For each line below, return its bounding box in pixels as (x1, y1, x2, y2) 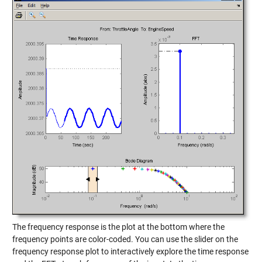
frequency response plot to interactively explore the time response (12, 246, 249, 256)
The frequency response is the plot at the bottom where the (12, 222, 225, 232)
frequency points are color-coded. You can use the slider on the (12, 234, 238, 244)
